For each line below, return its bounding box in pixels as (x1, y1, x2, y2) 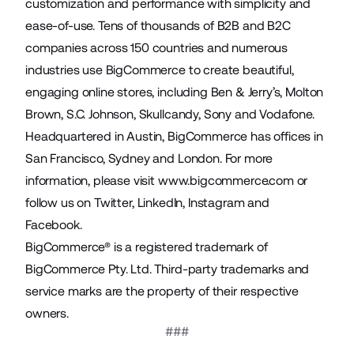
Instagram (187, 194, 245, 210)
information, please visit (25, 172, 158, 188)
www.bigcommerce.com (157, 172, 294, 188)
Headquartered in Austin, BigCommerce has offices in (25, 128, 323, 144)
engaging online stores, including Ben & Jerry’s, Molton (25, 84, 324, 100)
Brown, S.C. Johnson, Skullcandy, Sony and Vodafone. (25, 106, 314, 122)
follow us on (25, 194, 94, 210)
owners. (25, 305, 69, 321)
